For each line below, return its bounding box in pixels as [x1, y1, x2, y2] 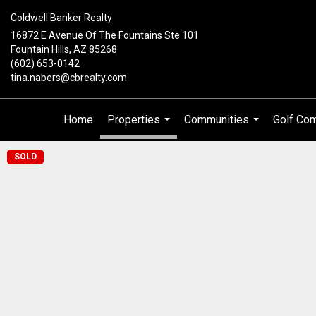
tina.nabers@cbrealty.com [11, 72, 127, 83]
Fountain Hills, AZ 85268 [11, 44, 117, 55]
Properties [107, 113, 160, 126]
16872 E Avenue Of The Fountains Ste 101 [11, 30, 199, 41]
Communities [183, 113, 249, 126]
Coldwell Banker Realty [11, 12, 112, 23]
